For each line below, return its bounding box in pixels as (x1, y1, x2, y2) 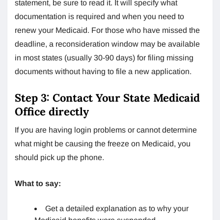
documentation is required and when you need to (15, 12, 184, 21)
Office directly (15, 104, 89, 118)
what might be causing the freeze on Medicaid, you (15, 139, 191, 148)
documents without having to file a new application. (15, 67, 192, 76)
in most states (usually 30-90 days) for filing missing (15, 53, 193, 62)
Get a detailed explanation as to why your (45, 204, 189, 213)
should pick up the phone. (15, 153, 104, 162)
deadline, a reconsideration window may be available (15, 39, 200, 48)
